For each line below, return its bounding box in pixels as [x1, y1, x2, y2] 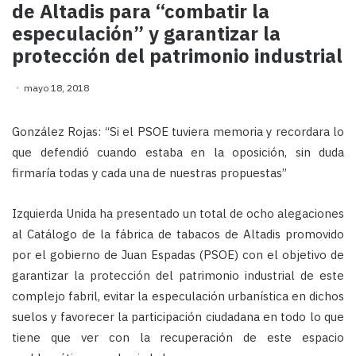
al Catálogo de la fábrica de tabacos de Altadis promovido [12, 226, 344, 242]
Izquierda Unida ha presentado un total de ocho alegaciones [12, 206, 344, 222]
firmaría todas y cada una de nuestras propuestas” [12, 165, 287, 181]
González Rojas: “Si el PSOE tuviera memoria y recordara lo [12, 124, 344, 140]
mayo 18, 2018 [24, 82, 89, 95]
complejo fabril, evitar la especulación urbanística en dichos [12, 288, 344, 304]
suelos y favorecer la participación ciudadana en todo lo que [12, 309, 344, 325]
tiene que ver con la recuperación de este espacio [12, 330, 344, 346]
